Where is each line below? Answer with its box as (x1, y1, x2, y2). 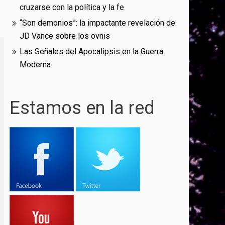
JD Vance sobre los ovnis (20, 31, 110, 41)
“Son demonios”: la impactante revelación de (20, 18, 176, 28)
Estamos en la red (10, 97, 155, 119)
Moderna (20, 60, 51, 70)
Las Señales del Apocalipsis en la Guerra (20, 47, 164, 57)
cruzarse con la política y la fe (20, 3, 125, 13)
